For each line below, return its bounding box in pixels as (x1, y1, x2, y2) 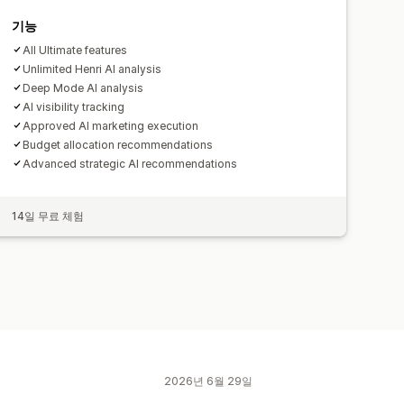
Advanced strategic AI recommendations (23, 156, 238, 170)
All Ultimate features (23, 42, 128, 57)
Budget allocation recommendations (23, 137, 214, 151)
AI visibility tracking (23, 99, 125, 114)
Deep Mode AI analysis (23, 80, 144, 95)
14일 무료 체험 (12, 208, 85, 223)
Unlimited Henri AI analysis (23, 61, 162, 76)
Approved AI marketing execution (23, 118, 199, 133)
